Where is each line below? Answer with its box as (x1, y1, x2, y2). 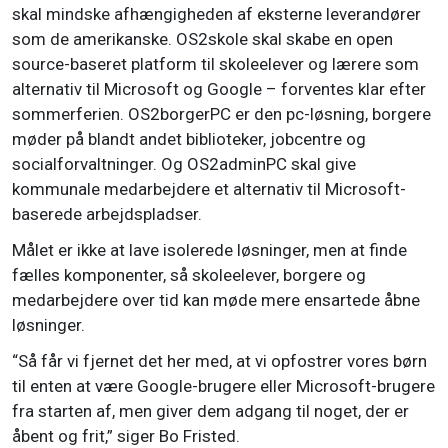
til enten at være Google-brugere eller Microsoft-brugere (12, 376, 435, 397)
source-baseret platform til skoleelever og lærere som (12, 54, 419, 75)
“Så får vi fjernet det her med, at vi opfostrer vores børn (12, 351, 427, 372)
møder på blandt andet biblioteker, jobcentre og (12, 129, 366, 150)
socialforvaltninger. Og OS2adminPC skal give (12, 154, 356, 175)
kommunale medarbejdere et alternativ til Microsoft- (12, 179, 406, 200)
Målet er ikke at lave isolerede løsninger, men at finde (12, 240, 407, 261)
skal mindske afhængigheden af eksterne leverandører (12, 4, 421, 25)
